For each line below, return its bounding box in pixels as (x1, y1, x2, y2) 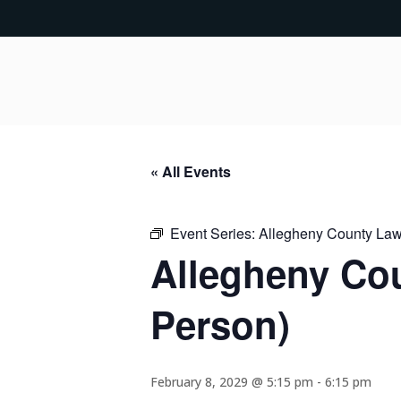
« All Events (150, 161, 231, 182)
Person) (150, 297, 290, 351)
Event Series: (170, 223, 259, 243)
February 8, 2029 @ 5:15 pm (150, 373, 313, 390)
